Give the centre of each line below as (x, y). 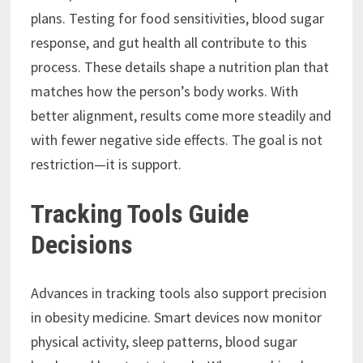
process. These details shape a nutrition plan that (179, 66)
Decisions (81, 244)
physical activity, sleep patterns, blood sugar (164, 342)
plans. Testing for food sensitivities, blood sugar (177, 18)
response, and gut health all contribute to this (169, 42)
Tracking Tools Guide (139, 214)
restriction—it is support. (106, 164)
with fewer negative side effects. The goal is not (176, 139)
